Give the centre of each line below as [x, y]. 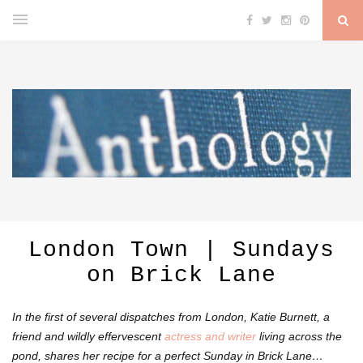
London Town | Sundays [181, 250]
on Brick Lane [181, 275]
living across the [299, 337]
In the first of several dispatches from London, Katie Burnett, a [171, 317]
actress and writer [210, 337]
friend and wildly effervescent [88, 337]
